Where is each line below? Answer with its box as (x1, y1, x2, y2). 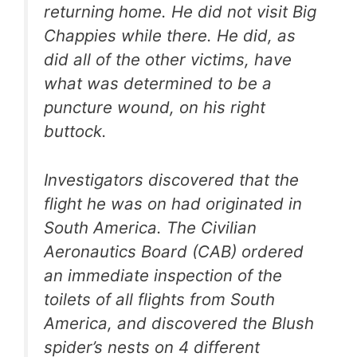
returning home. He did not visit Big (44, 2, 316, 22)
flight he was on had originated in (44, 193, 302, 214)
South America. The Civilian (44, 217, 257, 237)
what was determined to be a (44, 73, 272, 94)
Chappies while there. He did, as (44, 25, 296, 46)
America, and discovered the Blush (44, 312, 314, 333)
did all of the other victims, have (44, 49, 292, 70)
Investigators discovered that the (44, 169, 299, 190)
